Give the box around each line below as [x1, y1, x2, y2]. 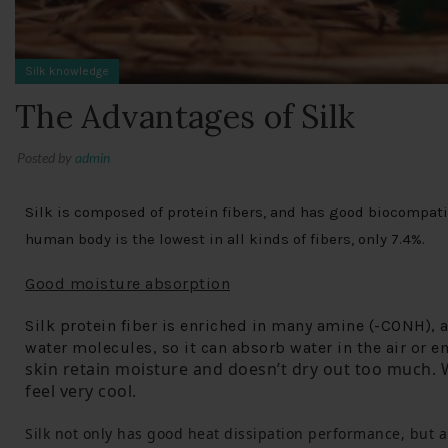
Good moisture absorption [25, 273, 230, 293]
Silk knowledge [25, 63, 109, 78]
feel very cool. [25, 379, 137, 402]
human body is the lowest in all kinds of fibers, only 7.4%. [25, 229, 425, 248]
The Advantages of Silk [15, 95, 356, 137]
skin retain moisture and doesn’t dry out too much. [25, 357, 436, 380]
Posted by [17, 148, 75, 166]
